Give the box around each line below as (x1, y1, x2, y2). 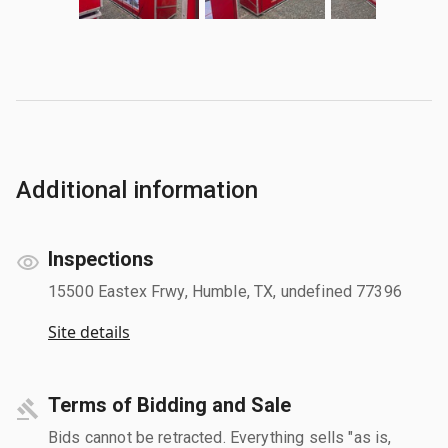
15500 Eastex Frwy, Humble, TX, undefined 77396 (48, 281, 402, 301)
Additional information (16, 175, 258, 204)
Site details (48, 320, 130, 343)
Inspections (48, 246, 154, 271)
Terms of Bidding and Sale (48, 392, 291, 417)
